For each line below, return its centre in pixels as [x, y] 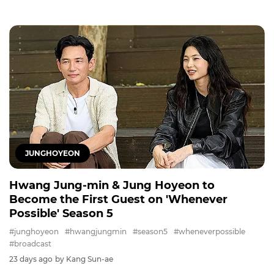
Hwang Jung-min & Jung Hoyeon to [112, 186]
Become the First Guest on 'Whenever [118, 200]
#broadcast [30, 244]
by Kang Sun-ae [84, 259]
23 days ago [31, 259]
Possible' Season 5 [61, 214]
